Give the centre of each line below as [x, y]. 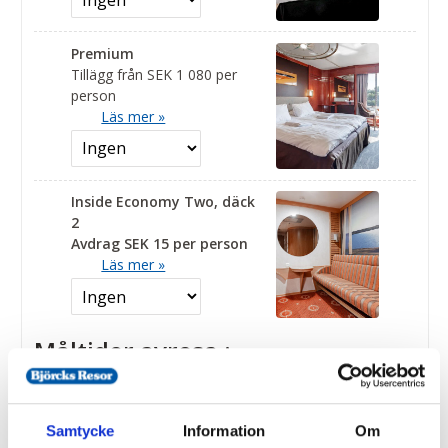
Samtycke [80, 431]
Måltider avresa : [133, 351]
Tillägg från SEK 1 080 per [154, 74]
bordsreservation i [135, 427]
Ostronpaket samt [137, 406]
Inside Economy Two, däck [163, 202]
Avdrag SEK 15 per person [160, 244]
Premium [103, 53]
